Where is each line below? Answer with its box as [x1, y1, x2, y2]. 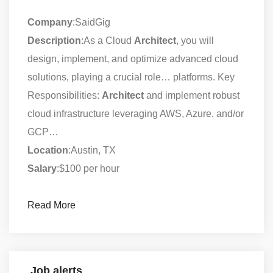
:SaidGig [73, 16, 110, 27]
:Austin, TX [68, 144, 116, 155]
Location [27, 144, 68, 155]
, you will [176, 35, 214, 46]
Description [27, 35, 81, 46]
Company [27, 16, 73, 27]
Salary [27, 163, 57, 174]
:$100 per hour [57, 163, 119, 174]
